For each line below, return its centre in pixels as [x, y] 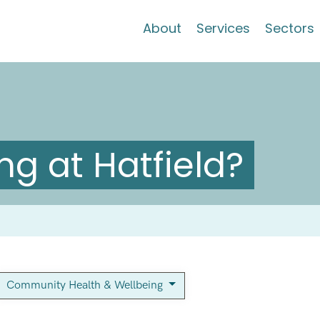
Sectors [290, 28]
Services [224, 28]
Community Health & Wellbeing [86, 285]
